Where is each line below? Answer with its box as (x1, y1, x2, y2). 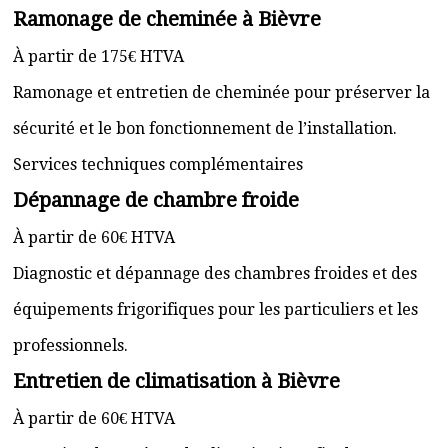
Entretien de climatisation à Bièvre (13, 369, 340, 393)
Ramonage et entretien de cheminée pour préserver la (13, 83, 430, 102)
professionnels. (13, 336, 128, 355)
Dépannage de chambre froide (13, 188, 299, 212)
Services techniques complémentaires (13, 155, 303, 174)
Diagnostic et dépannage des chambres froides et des (13, 264, 417, 283)
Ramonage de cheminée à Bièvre (13, 7, 321, 31)
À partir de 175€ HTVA (13, 47, 184, 66)
